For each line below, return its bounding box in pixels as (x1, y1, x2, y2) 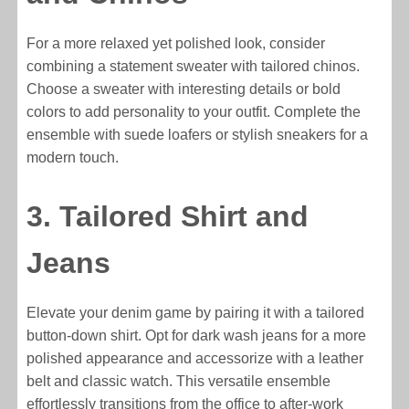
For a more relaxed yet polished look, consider (26, 36, 326, 52)
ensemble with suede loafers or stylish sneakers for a (26, 127, 369, 143)
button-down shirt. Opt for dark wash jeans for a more (26, 327, 367, 343)
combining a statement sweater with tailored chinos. (26, 58, 361, 75)
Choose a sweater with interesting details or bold (26, 81, 341, 98)
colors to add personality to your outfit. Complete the (26, 104, 362, 121)
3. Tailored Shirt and (26, 199, 309, 233)
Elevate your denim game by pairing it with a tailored (26, 304, 365, 320)
